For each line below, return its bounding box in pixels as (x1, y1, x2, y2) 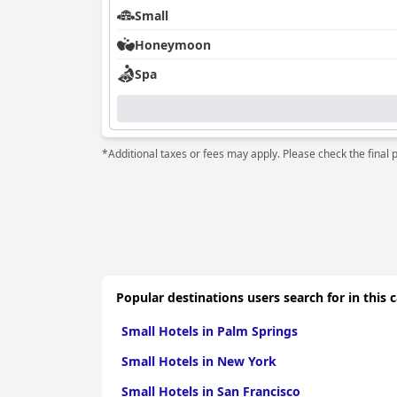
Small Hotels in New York (121, 353, 276, 370)
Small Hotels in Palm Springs (121, 323, 298, 339)
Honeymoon (135, 35, 211, 53)
